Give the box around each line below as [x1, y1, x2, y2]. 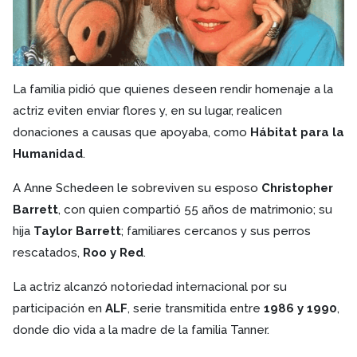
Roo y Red [83, 245, 143, 261]
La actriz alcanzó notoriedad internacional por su [13, 280, 287, 295]
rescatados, [13, 245, 83, 261]
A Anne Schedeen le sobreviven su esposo [13, 181, 261, 196]
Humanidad [13, 147, 83, 162]
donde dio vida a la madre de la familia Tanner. [13, 323, 269, 338]
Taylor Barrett [33, 224, 121, 239]
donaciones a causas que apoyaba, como [13, 125, 250, 140]
